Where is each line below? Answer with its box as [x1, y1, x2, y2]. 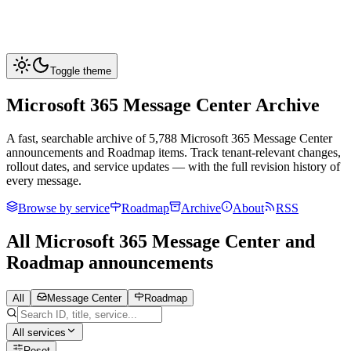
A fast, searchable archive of [6, 131, 146, 145]
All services [13, 326, 66, 338]
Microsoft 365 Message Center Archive [6, 94, 320, 115]
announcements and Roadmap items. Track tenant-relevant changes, [6, 145, 341, 159]
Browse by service [18, 201, 110, 215]
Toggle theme [50, 65, 111, 77]
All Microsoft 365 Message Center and [6, 230, 315, 251]
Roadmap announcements [6, 251, 213, 273]
